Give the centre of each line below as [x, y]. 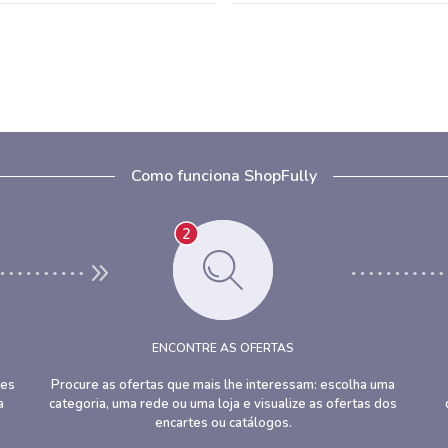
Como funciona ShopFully [224, 176]
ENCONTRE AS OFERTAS [223, 348]
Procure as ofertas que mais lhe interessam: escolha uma [223, 385]
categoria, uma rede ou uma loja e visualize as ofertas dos [223, 404]
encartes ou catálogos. [223, 423]
